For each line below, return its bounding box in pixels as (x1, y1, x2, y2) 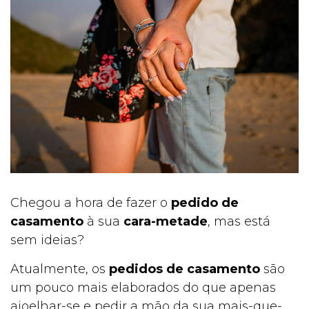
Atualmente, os (10, 261, 109, 277)
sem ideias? (10, 232, 84, 248)
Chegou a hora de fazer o (10, 195, 171, 211)
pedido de (171, 195, 239, 211)
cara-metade (123, 214, 208, 230)
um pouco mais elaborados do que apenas (10, 280, 276, 296)
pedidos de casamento (109, 261, 260, 277)
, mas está (208, 214, 270, 230)
